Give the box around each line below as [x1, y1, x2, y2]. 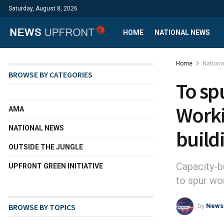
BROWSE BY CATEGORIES [8, 69, 92, 79]
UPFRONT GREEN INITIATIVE [8, 162, 103, 170]
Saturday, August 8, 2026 [8, 5, 77, 12]
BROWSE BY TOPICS [8, 202, 75, 212]
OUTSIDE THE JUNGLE [8, 143, 83, 151]
